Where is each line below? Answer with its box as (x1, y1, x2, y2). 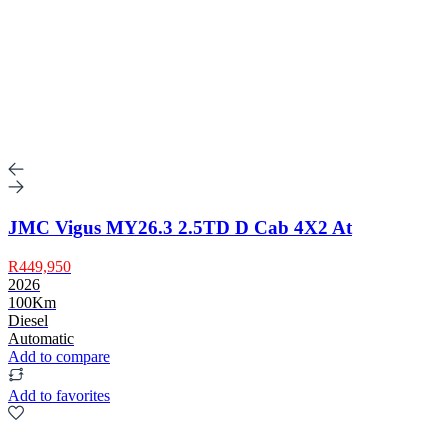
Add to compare (8, 347, 110, 365)
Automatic (8, 329, 74, 347)
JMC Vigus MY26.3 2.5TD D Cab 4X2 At (8, 217, 352, 239)
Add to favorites (8, 386, 110, 404)
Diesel (8, 311, 48, 329)
